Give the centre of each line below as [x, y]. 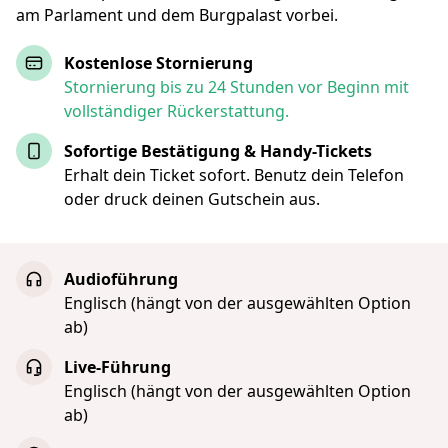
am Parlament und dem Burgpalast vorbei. [177, 14]
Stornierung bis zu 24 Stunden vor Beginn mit [236, 86]
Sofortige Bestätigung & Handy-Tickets [218, 150]
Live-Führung [117, 366]
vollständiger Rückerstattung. [176, 110]
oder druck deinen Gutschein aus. [192, 198]
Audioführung [121, 278]
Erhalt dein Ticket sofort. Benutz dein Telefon [234, 174]
